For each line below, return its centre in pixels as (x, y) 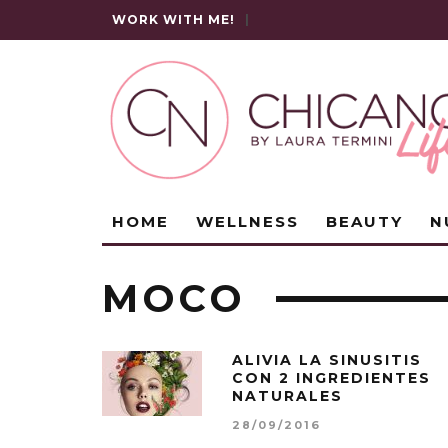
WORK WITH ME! (173, 19)
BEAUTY (364, 221)
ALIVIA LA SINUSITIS (327, 360)
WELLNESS (247, 221)
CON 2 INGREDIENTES (331, 378)
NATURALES (287, 396)
